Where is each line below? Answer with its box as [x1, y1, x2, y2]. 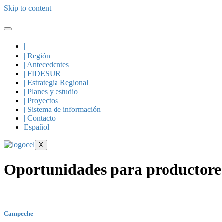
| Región [24, 52, 50, 60]
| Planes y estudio [24, 87, 78, 96]
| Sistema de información [24, 105, 101, 113]
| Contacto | [24, 114, 59, 122]
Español [24, 123, 49, 131]
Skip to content [4, 4, 51, 12]
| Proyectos [24, 96, 58, 105]
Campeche [4, 210, 33, 218]
